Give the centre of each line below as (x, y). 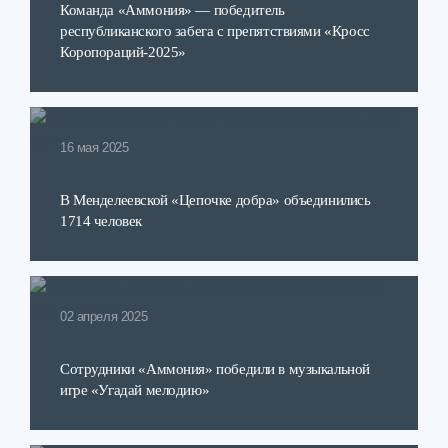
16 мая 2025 (94, 148)
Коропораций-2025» (123, 51)
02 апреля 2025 (104, 317)
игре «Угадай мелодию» (135, 389)
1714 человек (101, 220)
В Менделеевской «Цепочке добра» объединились (215, 199)
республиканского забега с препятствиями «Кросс (215, 30)
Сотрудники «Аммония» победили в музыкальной (215, 368)
